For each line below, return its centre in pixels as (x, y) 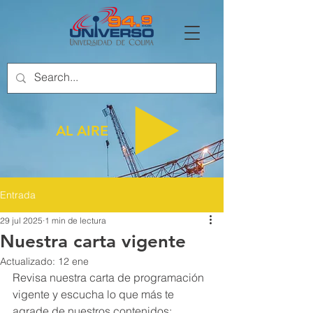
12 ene (73, 261)
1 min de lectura (75, 220)
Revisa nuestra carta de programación (110, 277)
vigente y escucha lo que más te (95, 294)
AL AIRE (82, 131)
